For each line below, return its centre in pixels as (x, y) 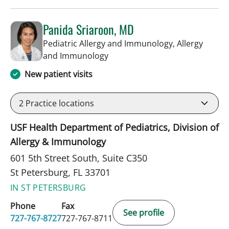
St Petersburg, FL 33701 (60, 172)
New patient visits (59, 74)
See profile (144, 212)
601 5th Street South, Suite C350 (79, 158)
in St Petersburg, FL (145, 55)
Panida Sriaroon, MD (88, 29)
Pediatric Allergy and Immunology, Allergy (123, 43)
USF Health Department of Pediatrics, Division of (114, 127)
